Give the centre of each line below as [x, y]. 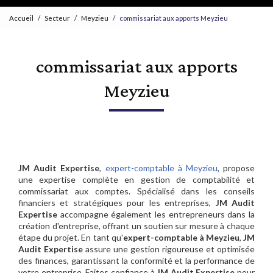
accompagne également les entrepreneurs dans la [156, 214]
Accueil [21, 18]
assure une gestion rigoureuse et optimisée [169, 249]
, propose [236, 168]
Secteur [57, 18]
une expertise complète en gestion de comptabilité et [136, 180]
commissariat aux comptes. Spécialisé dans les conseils [136, 191]
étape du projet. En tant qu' [71, 238]
